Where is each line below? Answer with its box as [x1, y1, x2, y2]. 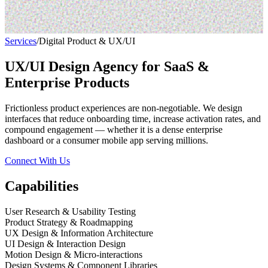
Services [5, 36, 36, 46]
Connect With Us [5, 155, 70, 166]
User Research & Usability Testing [5, 206, 136, 217]
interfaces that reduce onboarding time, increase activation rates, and [5, 113, 261, 124]
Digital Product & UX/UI [39, 36, 135, 46]
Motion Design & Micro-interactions [5, 249, 142, 260]
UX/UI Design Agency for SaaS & [5, 58, 209, 74]
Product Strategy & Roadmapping [5, 217, 133, 227]
